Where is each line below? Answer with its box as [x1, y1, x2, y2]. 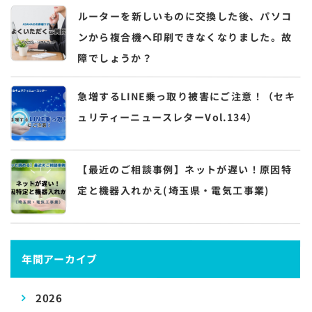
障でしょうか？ [77, 50, 153, 65]
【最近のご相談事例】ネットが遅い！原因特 [77, 162, 292, 177]
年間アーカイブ [21, 251, 98, 266]
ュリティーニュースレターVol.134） [77, 109, 258, 125]
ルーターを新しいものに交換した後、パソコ [77, 8, 292, 24]
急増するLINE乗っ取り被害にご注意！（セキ [77, 88, 296, 104]
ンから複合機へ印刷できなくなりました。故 [77, 29, 292, 45]
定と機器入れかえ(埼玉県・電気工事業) [77, 182, 270, 198]
